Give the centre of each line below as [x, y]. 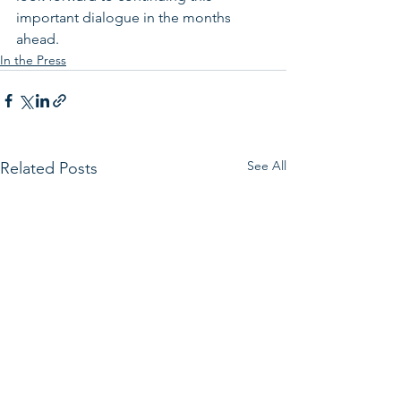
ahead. [38, 39]
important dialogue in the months [125, 17]
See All [267, 166]
